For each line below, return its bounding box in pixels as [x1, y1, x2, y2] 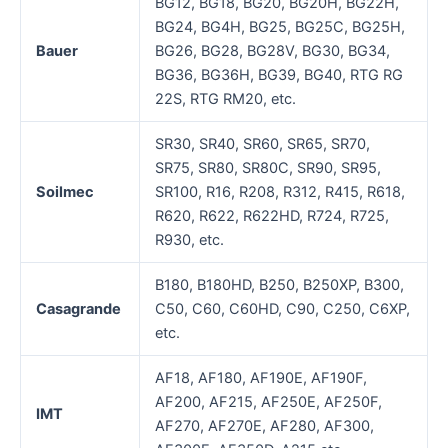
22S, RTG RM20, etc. [154, 90, 296, 109]
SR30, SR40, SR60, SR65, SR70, [154, 135, 370, 154]
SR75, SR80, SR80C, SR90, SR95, [154, 159, 381, 178]
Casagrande [35, 300, 121, 319]
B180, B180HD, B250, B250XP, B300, [154, 276, 404, 295]
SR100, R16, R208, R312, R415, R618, [154, 183, 405, 202]
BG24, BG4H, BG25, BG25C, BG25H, [154, 18, 405, 37]
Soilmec [35, 183, 94, 202]
